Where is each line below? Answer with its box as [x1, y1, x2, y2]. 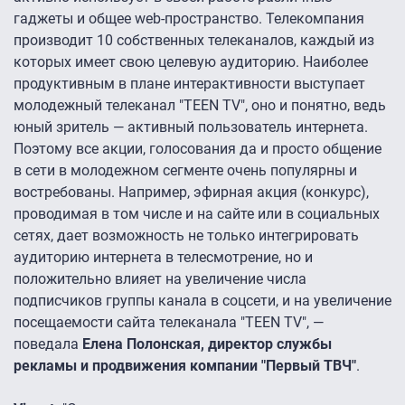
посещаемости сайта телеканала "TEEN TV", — [14, 313, 324, 331]
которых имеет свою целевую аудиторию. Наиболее [14, 52, 368, 71]
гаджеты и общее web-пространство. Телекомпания [14, 9, 364, 27]
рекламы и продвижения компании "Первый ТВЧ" [14, 356, 356, 374]
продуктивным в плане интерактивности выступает [14, 74, 365, 92]
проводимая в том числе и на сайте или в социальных [14, 204, 380, 222]
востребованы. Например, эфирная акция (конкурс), [14, 183, 369, 201]
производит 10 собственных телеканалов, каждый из [14, 31, 374, 49]
